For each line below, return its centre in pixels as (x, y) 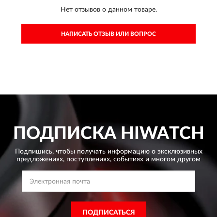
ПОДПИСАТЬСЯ (108, 213)
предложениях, (40, 159)
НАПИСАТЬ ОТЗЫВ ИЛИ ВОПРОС (108, 34)
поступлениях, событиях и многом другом (132, 159)
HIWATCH (160, 134)
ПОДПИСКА (64, 134)
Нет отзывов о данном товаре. (108, 10)
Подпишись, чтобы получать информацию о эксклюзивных (108, 152)
